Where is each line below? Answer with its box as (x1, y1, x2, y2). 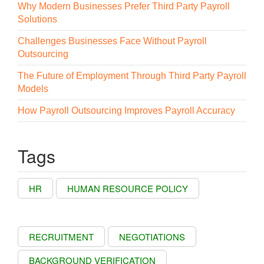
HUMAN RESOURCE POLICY (67, 181, 188, 194)
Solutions (18, 14, 57, 24)
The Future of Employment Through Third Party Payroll (18, 70, 246, 81)
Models (18, 83, 48, 94)
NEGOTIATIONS (119, 230, 185, 243)
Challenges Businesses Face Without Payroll (18, 35, 207, 46)
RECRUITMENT (29, 230, 94, 243)
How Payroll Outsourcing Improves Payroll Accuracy (18, 105, 235, 115)
